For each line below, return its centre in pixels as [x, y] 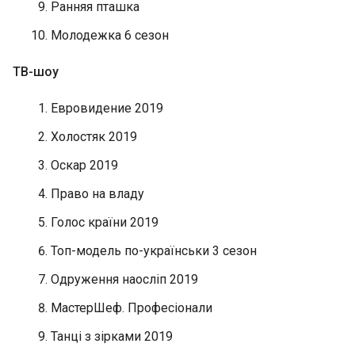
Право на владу [97, 194]
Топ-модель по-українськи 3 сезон [154, 251]
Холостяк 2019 [95, 137]
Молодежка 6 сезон [110, 35]
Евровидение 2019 [107, 108]
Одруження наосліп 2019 [124, 279]
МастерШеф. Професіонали [132, 308]
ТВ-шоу [36, 72]
